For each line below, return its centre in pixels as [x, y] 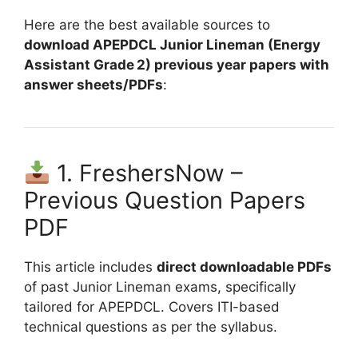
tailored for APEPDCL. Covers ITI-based [152, 307]
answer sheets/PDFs [93, 85]
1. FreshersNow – [147, 173]
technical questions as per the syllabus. [151, 327]
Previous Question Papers [165, 201]
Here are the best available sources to [147, 25]
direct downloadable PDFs [244, 267]
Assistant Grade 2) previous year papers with [177, 65]
